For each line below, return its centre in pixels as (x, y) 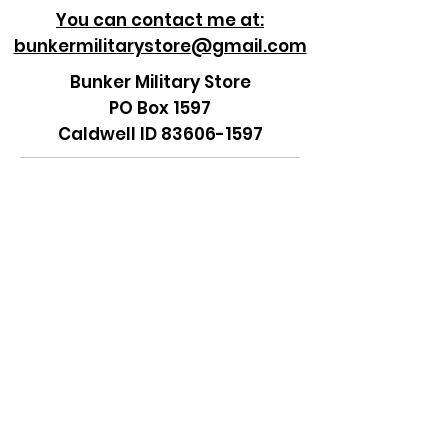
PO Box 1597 (160, 108)
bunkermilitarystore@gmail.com (160, 46)
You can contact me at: (160, 20)
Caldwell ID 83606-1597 (160, 134)
